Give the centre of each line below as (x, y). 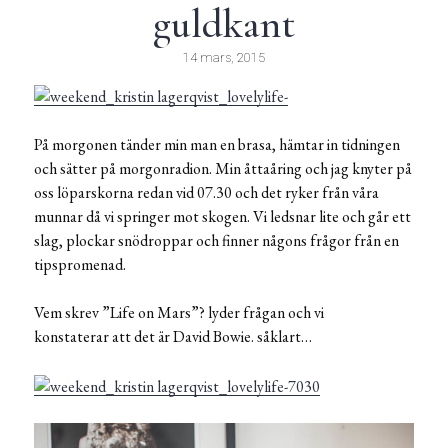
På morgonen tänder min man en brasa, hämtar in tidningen (217, 145)
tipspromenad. (80, 265)
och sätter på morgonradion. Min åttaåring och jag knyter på (223, 169)
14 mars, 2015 (224, 58)
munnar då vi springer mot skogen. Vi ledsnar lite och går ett (222, 217)
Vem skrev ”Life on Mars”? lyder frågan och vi (179, 313)
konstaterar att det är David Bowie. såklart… (173, 337)
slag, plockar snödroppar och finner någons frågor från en (216, 241)
